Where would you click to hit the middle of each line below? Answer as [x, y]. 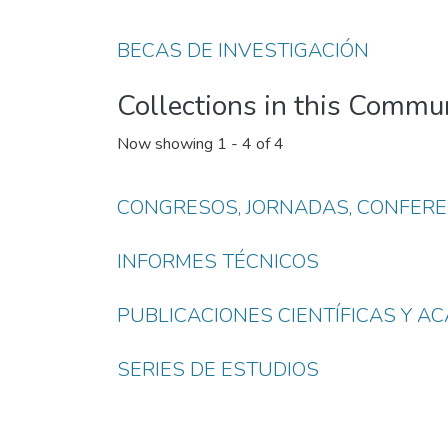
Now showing [167, 144]
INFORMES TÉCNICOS [218, 261]
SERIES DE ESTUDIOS [218, 369]
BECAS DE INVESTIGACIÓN [243, 50]
